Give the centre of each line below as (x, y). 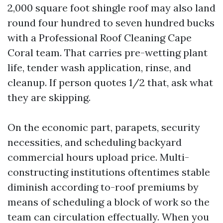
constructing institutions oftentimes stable (109, 172)
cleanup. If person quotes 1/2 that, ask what (110, 82)
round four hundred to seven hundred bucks (111, 23)
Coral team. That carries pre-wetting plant (108, 53)
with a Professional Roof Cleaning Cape (100, 38)
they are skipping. (49, 97)
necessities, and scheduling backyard (95, 142)
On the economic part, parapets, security (104, 127)
